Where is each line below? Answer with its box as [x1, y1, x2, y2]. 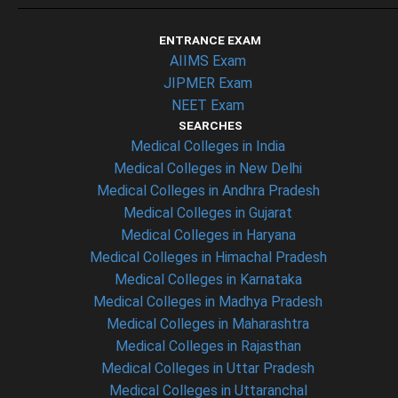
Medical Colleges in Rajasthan [115, 337, 301, 354]
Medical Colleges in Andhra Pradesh [96, 181, 320, 199]
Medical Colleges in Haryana [120, 226, 296, 243]
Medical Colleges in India [131, 137, 285, 155]
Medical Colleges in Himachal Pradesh [89, 248, 327, 266]
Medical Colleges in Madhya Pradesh [93, 292, 322, 310]
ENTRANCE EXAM [159, 33, 261, 47]
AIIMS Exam [170, 52, 246, 69]
